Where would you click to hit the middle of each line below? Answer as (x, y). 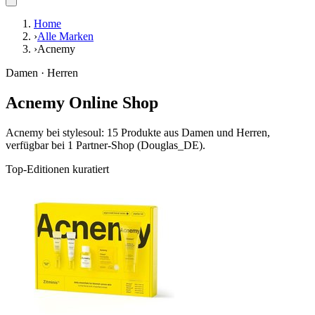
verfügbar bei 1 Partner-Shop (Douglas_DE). (105, 146)
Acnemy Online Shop (82, 103)
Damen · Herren (42, 73)
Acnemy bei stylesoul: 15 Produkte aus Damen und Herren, (138, 133)
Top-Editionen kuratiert (57, 169)
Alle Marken (65, 37)
